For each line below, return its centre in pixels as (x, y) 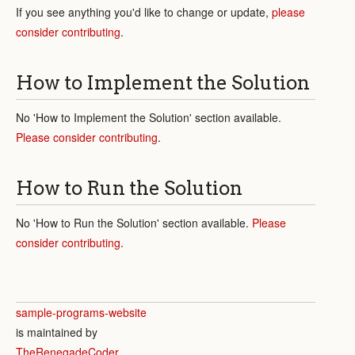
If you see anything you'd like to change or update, (144, 11)
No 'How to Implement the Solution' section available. (149, 117)
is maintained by (57, 332)
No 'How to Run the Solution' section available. (134, 222)
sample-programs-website (81, 312)
